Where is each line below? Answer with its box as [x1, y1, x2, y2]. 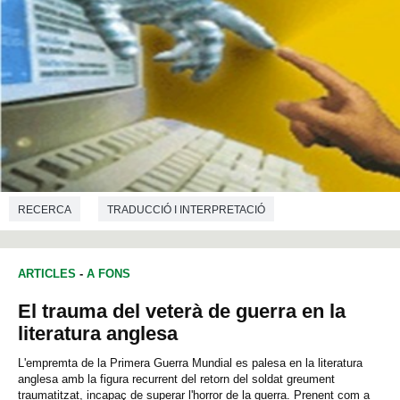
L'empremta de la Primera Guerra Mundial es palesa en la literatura [18, 356, 362, 371]
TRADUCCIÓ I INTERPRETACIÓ [107, 203, 265, 216]
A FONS [87, 267, 130, 281]
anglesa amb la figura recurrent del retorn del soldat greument [18, 372, 335, 387]
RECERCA [18, 203, 71, 216]
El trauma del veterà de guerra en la [18, 300, 346, 323]
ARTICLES [18, 267, 76, 281]
